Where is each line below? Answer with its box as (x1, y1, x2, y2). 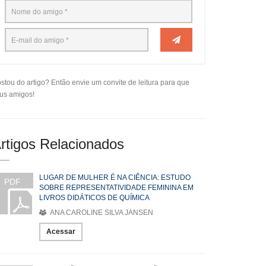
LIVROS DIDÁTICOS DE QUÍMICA (39, 194, 150, 202)
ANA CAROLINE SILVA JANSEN (48, 208, 153, 217)
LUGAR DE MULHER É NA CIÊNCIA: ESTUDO (39, 173, 191, 182)
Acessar (46, 227, 75, 236)
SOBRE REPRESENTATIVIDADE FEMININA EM (39, 183, 194, 192)
